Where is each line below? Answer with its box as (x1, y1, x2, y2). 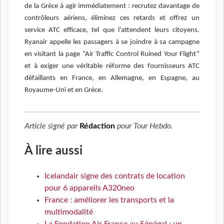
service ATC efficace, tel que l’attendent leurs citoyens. (24, 26, 199, 34)
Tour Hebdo (133, 122, 171, 130)
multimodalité (44, 208, 93, 216)
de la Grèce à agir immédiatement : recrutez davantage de (24, 2, 199, 10)
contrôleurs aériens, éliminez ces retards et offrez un (24, 14, 199, 22)
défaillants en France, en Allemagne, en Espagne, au (24, 74, 199, 82)
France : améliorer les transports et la (44, 196, 174, 204)
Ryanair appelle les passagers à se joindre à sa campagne (24, 38, 199, 46)
